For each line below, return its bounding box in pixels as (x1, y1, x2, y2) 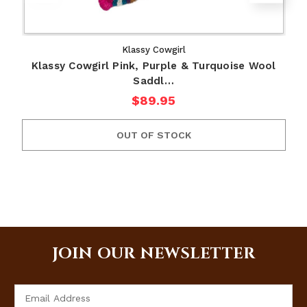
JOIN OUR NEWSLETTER (51, 243, 256, 265)
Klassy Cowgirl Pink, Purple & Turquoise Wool (31, 60, 276, 73)
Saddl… (133, 75, 174, 88)
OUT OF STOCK (116, 130, 191, 141)
